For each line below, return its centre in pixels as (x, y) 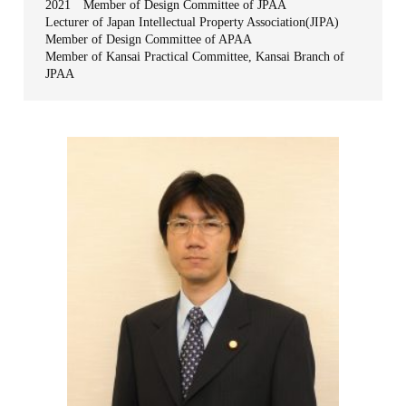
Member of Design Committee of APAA (149, 39)
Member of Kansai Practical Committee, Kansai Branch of (195, 57)
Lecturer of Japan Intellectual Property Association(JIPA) (193, 22)
